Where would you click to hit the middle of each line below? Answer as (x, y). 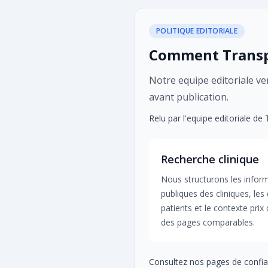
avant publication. (189, 97)
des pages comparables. (208, 222)
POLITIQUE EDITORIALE (197, 31)
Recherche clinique (210, 159)
